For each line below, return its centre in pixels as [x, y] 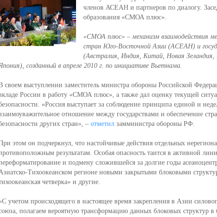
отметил [102, 124]
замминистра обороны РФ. [154, 124]
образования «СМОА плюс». [125, 17]
